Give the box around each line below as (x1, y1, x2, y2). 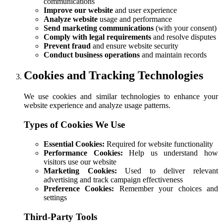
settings (44, 193, 67, 202)
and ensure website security (91, 41, 178, 50)
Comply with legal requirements (44, 32, 151, 41)
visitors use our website (44, 157, 116, 166)
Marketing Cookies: (44, 166, 117, 175)
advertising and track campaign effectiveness (44, 175, 183, 184)
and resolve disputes (151, 32, 216, 41)
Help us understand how (122, 148, 219, 157)
